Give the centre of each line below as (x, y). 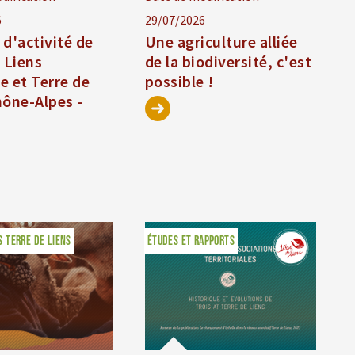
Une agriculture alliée (221, 42)
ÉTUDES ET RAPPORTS (191, 242)
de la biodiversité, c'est (228, 62)
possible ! (179, 82)
